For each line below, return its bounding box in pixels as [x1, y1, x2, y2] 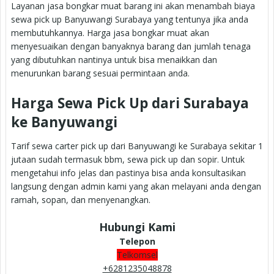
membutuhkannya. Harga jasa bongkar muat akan [11, 26, 209, 39]
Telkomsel [116, 249, 158, 261]
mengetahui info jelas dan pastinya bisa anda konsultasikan [11, 167, 246, 179]
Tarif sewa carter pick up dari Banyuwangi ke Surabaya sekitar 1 [11, 140, 263, 152]
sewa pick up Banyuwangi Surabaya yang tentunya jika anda [11, 13, 248, 25]
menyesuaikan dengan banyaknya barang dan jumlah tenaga [11, 40, 251, 52]
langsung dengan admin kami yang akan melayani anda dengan [11, 180, 261, 193]
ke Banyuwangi [11, 112, 117, 131]
